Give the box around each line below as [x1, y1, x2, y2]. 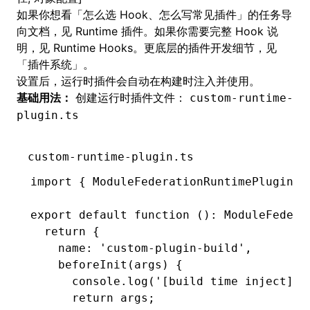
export [30, 208, 72, 221]
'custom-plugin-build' [93, 241, 245, 255]
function [127, 208, 190, 221]
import [30, 175, 72, 188]
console [30, 275, 120, 288]
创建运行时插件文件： [72, 91, 190, 104]
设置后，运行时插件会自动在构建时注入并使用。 [17, 74, 260, 88]
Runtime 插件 [75, 24, 143, 38]
